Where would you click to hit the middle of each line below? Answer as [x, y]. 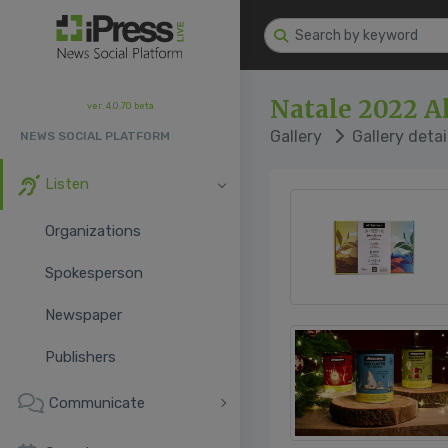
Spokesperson [94, 272]
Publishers [80, 356]
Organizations [93, 230]
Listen [67, 184]
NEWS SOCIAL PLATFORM [95, 136]
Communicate [97, 402]
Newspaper [83, 314]
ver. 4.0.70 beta [120, 106]
